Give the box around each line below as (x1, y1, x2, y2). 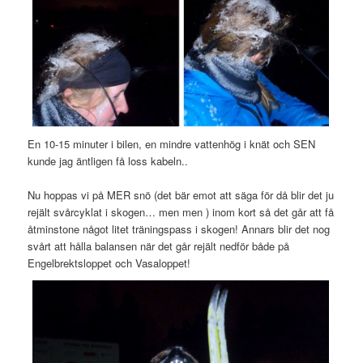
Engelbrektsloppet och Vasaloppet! (28, 254, 191, 271)
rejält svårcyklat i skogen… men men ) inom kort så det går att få (28, 203, 335, 220)
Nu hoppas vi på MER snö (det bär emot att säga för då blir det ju (28, 186, 335, 203)
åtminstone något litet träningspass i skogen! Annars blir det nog (28, 220, 331, 237)
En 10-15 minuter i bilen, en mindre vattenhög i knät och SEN (28, 135, 316, 152)
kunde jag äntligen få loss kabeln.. (28, 152, 189, 169)
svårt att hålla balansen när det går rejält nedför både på (28, 237, 290, 254)
